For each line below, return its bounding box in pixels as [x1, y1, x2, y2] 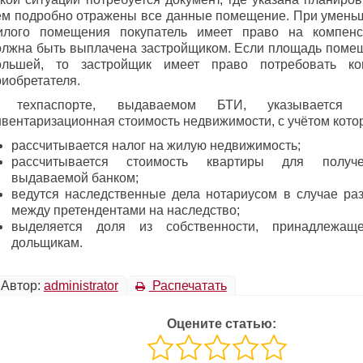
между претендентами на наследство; [11, 203, 240, 217]
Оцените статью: [166, 317, 276, 331]
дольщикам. [11, 236, 83, 250]
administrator [43, 279, 118, 293]
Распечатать [148, 279, 227, 293]
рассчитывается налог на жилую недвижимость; [11, 139, 301, 152]
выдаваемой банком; [11, 171, 139, 185]
